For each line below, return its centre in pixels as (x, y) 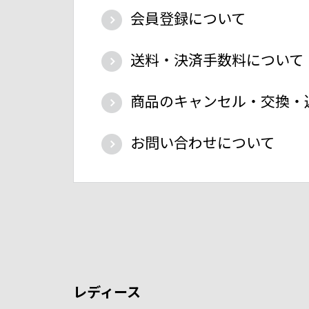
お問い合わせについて (202, 142)
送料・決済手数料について (217, 59)
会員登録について (188, 18)
